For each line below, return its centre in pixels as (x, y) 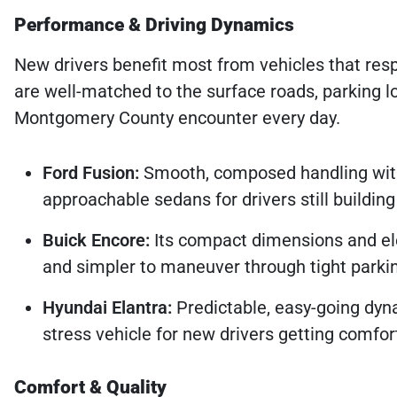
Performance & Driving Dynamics (154, 24)
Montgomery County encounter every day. (177, 117)
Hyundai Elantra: (107, 307)
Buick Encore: (96, 240)
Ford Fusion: (91, 172)
